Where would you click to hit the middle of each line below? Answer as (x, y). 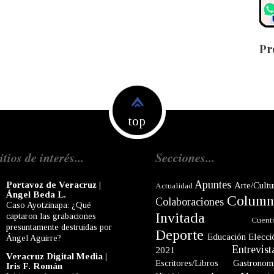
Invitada (180, 217)
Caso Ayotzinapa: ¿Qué (49, 205)
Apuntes (213, 184)
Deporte (180, 235)
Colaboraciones (190, 202)
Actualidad (174, 185)
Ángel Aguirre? (34, 238)
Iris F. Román (34, 266)
